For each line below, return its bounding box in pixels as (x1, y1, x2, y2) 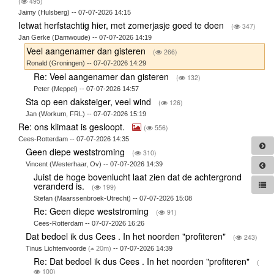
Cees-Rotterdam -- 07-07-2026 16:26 (33, 219, 144, 227)
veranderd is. (33, 179, 87, 192)
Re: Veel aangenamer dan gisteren (33, 70, 171, 83)
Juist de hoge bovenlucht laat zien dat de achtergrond (33, 170, 242, 183)
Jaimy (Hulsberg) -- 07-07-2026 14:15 (18, 8, 131, 16)
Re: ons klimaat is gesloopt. (18, 120, 127, 133)
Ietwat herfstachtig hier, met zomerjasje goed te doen (18, 18, 226, 31)
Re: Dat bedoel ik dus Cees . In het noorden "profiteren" (33, 254, 252, 267)
